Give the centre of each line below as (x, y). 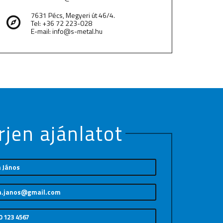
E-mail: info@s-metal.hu (67, 31)
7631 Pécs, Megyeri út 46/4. (73, 15)
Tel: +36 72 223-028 (61, 23)
